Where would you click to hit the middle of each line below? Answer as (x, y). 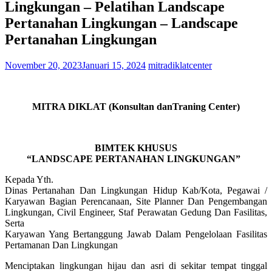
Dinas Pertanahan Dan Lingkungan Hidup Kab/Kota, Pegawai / (136, 190)
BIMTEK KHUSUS (136, 148)
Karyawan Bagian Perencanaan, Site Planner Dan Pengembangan (136, 201)
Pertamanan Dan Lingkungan (61, 245)
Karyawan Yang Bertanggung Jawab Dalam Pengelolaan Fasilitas (136, 234)
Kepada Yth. (29, 179)
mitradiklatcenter (180, 65)
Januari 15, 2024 (114, 65)
